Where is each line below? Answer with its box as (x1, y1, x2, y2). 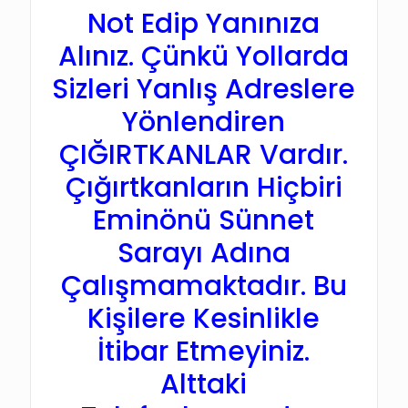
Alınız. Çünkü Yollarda (58, 36, 350, 76)
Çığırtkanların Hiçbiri (65, 168, 342, 207)
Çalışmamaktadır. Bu (60, 266, 347, 305)
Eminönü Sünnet (93, 200, 315, 240)
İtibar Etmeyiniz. (97, 331, 311, 371)
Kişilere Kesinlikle (87, 299, 321, 338)
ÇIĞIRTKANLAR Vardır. (59, 135, 349, 174)
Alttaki (160, 364, 248, 403)
